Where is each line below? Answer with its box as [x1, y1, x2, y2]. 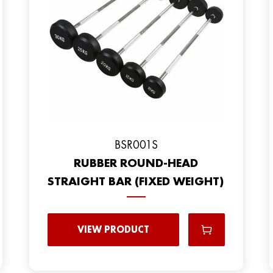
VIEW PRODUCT [77, 222, 149, 236]
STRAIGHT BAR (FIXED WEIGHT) [48, 172, 225, 189]
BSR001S [114, 136, 158, 152]
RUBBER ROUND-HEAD [74, 154, 199, 171]
